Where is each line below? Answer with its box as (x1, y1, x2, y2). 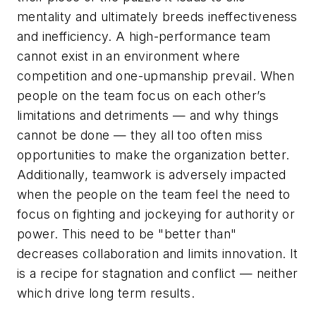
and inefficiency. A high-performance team (17, 28, 271, 44)
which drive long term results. (17, 285, 195, 300)
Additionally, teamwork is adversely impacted (17, 166, 286, 182)
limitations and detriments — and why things (17, 107, 279, 123)
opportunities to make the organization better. (17, 147, 290, 162)
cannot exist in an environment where (17, 48, 241, 63)
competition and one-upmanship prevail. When (17, 68, 295, 83)
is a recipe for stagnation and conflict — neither (17, 265, 298, 281)
